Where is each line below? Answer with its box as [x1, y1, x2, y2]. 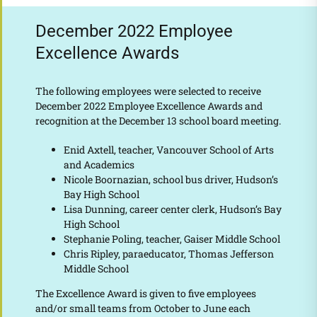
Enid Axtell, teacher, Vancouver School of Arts [63, 142, 274, 156]
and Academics [63, 157, 134, 171]
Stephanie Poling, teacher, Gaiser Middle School [63, 231, 280, 246]
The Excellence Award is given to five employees [35, 286, 256, 300]
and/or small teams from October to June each [35, 301, 250, 315]
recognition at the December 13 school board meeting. [35, 113, 281, 127]
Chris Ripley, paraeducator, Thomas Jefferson [63, 246, 274, 260]
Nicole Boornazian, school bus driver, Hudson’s [63, 172, 278, 186]
